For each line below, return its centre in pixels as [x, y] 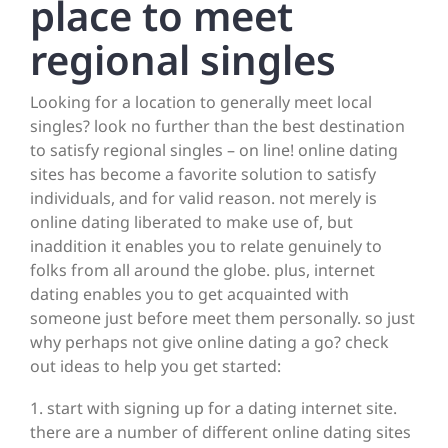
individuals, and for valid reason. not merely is [203, 198]
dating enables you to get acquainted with [189, 294]
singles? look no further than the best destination [217, 126]
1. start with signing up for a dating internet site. [213, 408]
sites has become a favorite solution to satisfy [203, 174]
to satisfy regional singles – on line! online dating [214, 150]
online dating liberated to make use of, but [191, 222]
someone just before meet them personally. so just [222, 318]
